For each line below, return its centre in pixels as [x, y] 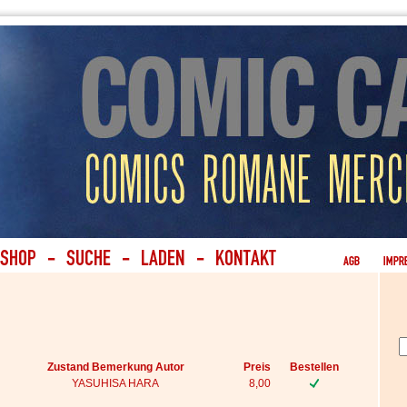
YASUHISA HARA [115, 383]
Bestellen [314, 367]
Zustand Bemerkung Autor [115, 367]
